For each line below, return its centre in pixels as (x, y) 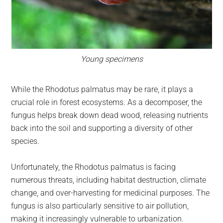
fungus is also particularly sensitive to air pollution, (100, 206)
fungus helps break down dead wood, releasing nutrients (110, 115)
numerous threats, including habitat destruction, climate (109, 180)
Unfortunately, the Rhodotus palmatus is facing (94, 167)
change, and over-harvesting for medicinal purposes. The (111, 193)
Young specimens (111, 59)
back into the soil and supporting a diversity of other (102, 128)
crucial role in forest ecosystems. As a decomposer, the (107, 103)
